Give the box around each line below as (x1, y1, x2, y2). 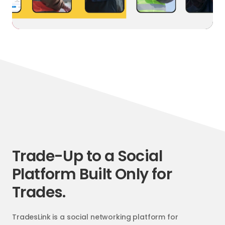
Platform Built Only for (12, 163, 172, 185)
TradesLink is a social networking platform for (12, 211, 178, 222)
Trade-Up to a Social (12, 145, 162, 167)
